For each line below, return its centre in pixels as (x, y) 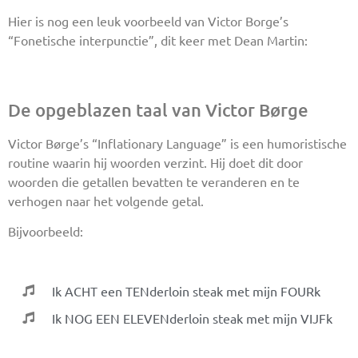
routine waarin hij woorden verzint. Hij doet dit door (155, 162)
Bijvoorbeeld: (46, 231)
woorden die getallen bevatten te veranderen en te (154, 181)
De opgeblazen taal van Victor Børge (158, 109)
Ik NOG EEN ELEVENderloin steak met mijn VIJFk (192, 318)
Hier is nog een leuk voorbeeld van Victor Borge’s (148, 21)
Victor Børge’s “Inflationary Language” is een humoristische (177, 143)
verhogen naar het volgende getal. (106, 200)
